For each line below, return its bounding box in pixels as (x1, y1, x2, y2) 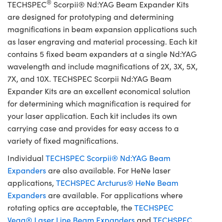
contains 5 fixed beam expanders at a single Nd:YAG (7, 49, 197, 59)
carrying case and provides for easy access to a (7, 123, 179, 134)
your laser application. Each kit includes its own (7, 111, 177, 121)
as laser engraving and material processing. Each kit (7, 36, 197, 47)
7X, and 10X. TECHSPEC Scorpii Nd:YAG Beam (7, 73, 171, 84)
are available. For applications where (46, 190, 183, 201)
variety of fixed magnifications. (7, 135, 118, 146)
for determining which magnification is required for (7, 98, 191, 109)
